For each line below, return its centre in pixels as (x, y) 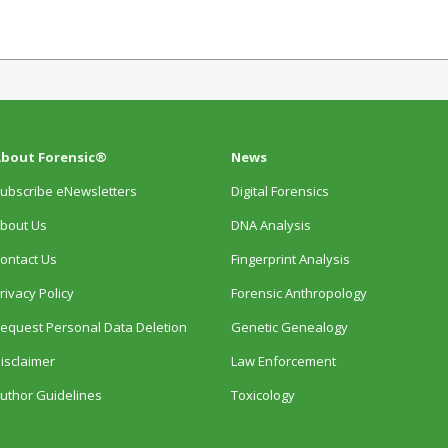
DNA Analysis (271, 225)
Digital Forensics (280, 191)
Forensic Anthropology (299, 293)
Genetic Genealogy (290, 327)
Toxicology (263, 395)
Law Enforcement (284, 361)
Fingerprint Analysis (291, 259)
